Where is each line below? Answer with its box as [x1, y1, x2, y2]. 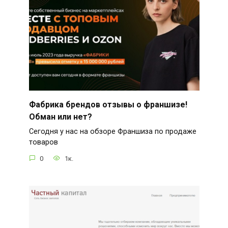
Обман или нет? [28, 111, 92, 122]
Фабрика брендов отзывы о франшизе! [28, 99, 187, 109]
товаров [28, 138, 58, 147]
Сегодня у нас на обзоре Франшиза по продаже [28, 127, 196, 136]
